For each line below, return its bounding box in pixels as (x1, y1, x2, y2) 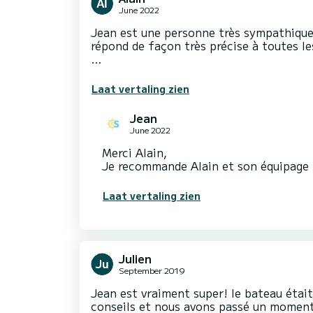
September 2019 (119, 264, 185, 277)
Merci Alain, (102, 144, 167, 161)
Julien (119, 250, 152, 268)
